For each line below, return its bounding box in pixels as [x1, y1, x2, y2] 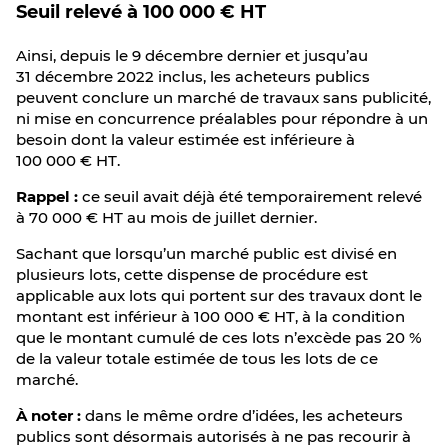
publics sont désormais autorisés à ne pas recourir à [16, 427, 411, 446]
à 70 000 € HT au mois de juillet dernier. [16, 208, 317, 227]
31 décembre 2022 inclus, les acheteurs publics [16, 67, 370, 86]
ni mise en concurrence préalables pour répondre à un [16, 109, 428, 128]
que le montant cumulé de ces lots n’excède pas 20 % [16, 328, 422, 347]
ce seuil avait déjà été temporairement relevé [78, 187, 422, 206]
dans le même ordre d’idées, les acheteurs [81, 406, 403, 425]
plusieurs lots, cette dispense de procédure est [16, 265, 368, 284]
